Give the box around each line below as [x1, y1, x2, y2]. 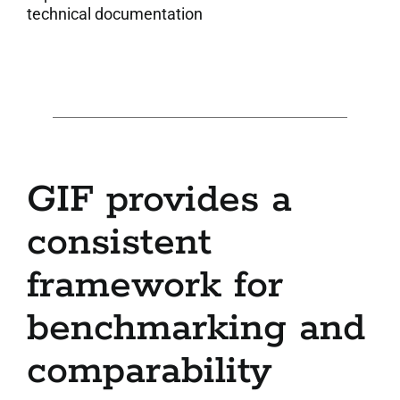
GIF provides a [26, 175, 292, 224]
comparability [26, 346, 271, 396]
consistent [26, 218, 212, 267]
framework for [26, 261, 283, 310]
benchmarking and [26, 304, 365, 353]
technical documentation [26, 4, 203, 23]
